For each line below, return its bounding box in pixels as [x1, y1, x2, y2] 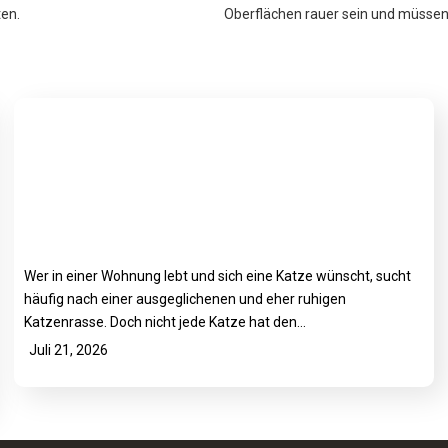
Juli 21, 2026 [29, 342, 108, 359]
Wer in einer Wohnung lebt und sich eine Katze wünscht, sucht [24, 268, 411, 285]
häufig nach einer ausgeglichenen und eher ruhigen [24, 291, 346, 308]
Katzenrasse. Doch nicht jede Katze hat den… [24, 314, 306, 331]
